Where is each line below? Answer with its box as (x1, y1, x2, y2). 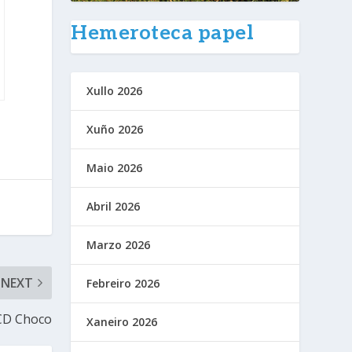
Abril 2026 (86, 199, 141, 214)
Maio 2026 (86, 160, 143, 176)
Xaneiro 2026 (86, 314, 158, 330)
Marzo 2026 (86, 237, 151, 253)
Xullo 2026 (86, 83, 143, 99)
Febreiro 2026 (86, 276, 160, 291)
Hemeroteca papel (71, 21, 255, 46)
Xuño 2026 (86, 122, 144, 137)
